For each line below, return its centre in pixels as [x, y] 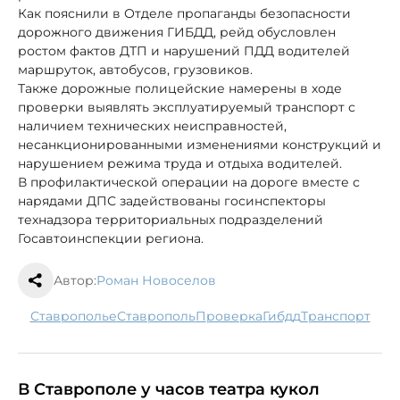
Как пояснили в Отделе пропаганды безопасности [184, 13]
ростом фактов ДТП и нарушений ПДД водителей [184, 50]
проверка [234, 316]
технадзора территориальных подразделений [171, 219]
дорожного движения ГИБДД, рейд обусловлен [177, 32]
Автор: [75, 280]
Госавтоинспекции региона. [111, 238]
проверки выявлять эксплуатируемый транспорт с [187, 107]
